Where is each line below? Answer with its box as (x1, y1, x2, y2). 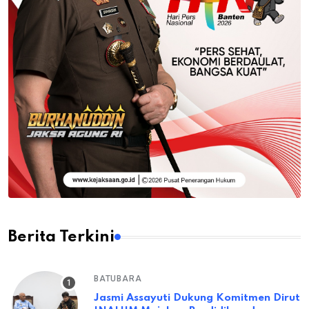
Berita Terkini (8, 229, 114, 246)
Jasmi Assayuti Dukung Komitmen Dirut (94, 292, 300, 303)
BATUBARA (94, 273, 142, 283)
